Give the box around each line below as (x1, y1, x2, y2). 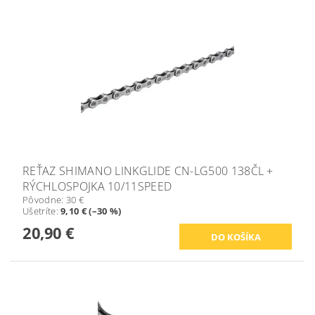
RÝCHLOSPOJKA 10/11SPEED (22, 179, 172, 195)
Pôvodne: (22, 193, 66, 207)
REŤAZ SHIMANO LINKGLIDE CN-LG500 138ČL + (22, 163, 274, 179)
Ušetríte (22, 205, 56, 218)
